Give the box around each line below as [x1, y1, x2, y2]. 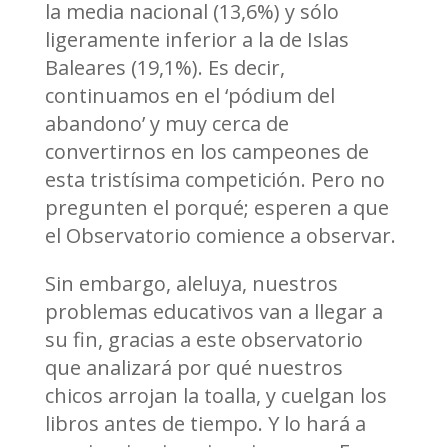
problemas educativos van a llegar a [44, 298, 383, 326]
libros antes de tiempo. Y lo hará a [44, 410, 366, 438]
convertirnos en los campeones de [44, 138, 369, 166]
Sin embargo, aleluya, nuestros [44, 270, 338, 298]
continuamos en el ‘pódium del [44, 82, 335, 110]
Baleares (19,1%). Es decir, [44, 54, 285, 82]
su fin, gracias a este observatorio [44, 326, 363, 354]
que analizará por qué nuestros [44, 354, 343, 382]
